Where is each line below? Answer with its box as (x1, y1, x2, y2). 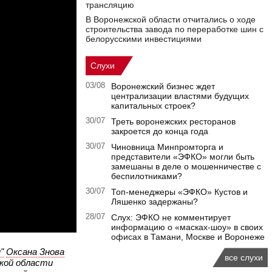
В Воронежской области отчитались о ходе (86, 15, 256, 25)
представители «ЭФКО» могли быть (111, 152, 254, 162)
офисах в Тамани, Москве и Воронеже (111, 232, 265, 242)
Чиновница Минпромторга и (111, 142, 223, 152)
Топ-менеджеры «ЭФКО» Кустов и (111, 187, 248, 197)
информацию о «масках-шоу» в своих (111, 222, 263, 233)
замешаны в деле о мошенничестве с (111, 161, 261, 172)
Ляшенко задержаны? (111, 197, 198, 207)
